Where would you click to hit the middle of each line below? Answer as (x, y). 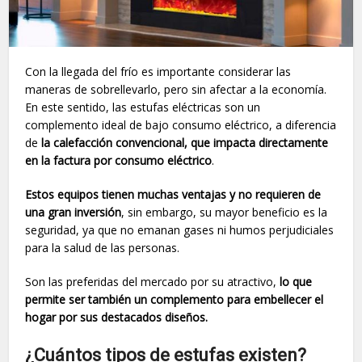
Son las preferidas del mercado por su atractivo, (153, 281)
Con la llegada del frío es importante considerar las (158, 71)
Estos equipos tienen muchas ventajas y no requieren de (173, 194)
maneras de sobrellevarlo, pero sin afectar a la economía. (176, 89)
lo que (296, 281)
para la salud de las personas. (103, 247)
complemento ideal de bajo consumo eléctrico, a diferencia (181, 124)
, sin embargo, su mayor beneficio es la (225, 212)
